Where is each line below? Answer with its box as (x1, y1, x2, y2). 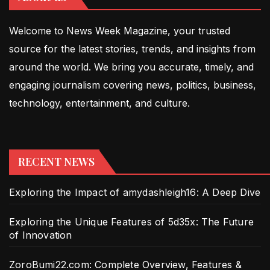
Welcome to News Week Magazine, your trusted (9, 24, 230, 37)
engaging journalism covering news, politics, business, (9, 78, 256, 91)
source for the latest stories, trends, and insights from (9, 42, 256, 55)
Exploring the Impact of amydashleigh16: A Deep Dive (9, 186, 261, 199)
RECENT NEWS (18, 154, 95, 169)
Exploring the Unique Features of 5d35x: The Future (9, 216, 254, 228)
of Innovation (9, 229, 72, 242)
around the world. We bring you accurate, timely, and (9, 60, 254, 73)
